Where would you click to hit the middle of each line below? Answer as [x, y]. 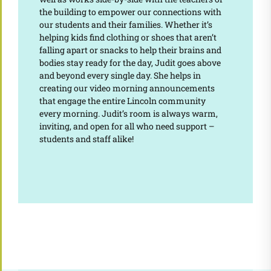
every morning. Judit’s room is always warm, [128, 114]
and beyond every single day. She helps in [120, 76]
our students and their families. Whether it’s [126, 25]
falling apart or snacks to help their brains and [130, 50]
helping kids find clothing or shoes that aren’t [128, 38]
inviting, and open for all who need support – [127, 126]
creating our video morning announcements [127, 88]
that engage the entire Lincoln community [122, 101]
